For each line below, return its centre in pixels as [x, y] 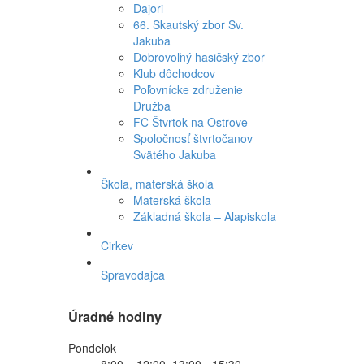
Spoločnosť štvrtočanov [193, 138]
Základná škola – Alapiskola [204, 216]
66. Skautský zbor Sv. [188, 24]
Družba [152, 106]
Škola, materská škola [157, 184]
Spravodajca [132, 275]
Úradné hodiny [115, 317]
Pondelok [92, 347]
